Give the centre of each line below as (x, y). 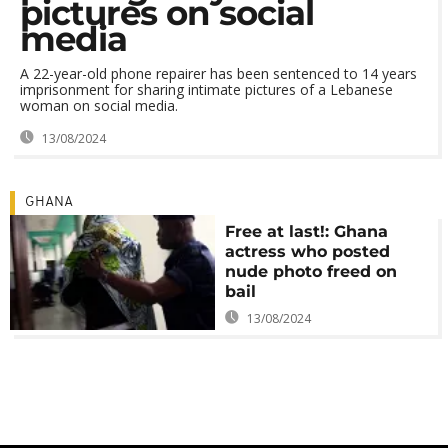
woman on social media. (99, 105)
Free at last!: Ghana (307, 231)
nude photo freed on (311, 271)
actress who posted (308, 251)
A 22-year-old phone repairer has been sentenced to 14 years (218, 73)
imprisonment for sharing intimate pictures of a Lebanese (206, 89)
